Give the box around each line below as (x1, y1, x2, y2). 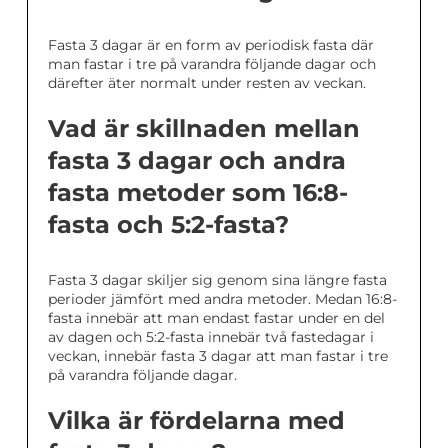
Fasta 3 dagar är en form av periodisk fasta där (48, 36, 374, 55)
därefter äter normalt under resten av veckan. (48, 74, 366, 93)
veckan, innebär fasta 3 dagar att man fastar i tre (48, 347, 388, 366)
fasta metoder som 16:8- (48, 178, 348, 208)
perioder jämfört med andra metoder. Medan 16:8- (48, 290, 397, 309)
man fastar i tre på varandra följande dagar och (48, 55, 376, 74)
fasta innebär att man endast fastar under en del (48, 309, 385, 328)
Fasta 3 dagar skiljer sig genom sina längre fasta (48, 271, 387, 290)
